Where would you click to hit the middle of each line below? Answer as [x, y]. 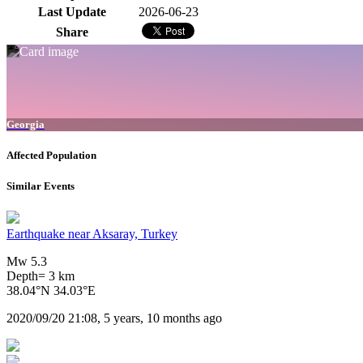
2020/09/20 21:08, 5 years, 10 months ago [114, 318]
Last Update [72, 12]
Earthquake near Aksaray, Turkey [92, 234]
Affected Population [51, 155]
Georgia [26, 124]
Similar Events [41, 186]
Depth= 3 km [41, 276]
